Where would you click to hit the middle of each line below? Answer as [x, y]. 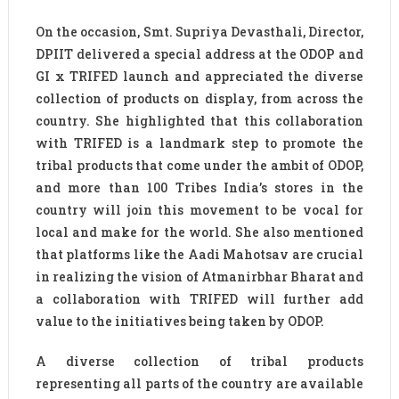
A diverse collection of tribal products [199, 362]
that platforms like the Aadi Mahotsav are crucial [199, 255]
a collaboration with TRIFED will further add [199, 299]
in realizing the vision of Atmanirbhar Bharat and [199, 277]
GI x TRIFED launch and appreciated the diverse [199, 77]
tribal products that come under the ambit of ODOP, [199, 166]
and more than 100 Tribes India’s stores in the [199, 188]
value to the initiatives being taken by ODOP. [179, 322]
